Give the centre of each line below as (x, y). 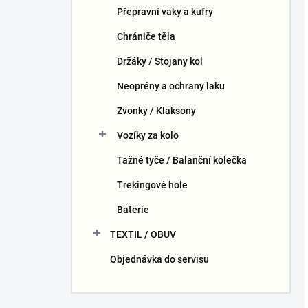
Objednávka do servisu (159, 259)
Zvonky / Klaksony (156, 111)
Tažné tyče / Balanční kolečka (182, 160)
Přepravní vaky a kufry (165, 12)
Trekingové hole (152, 185)
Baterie (133, 210)
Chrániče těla (146, 36)
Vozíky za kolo (148, 135)
